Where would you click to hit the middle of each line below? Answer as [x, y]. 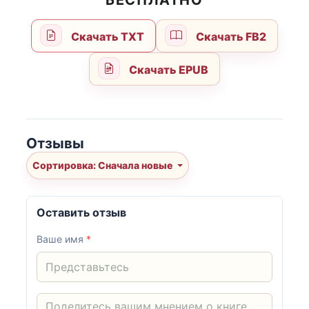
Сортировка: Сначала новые [136, 166]
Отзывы [55, 143]
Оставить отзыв [82, 213]
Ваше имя [62, 239]
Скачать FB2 [230, 37]
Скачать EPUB [167, 70]
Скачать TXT [107, 37]
